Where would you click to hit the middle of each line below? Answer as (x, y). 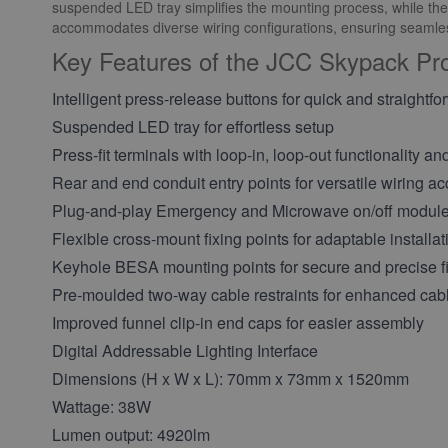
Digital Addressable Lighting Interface (185, 350)
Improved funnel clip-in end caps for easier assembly (238, 322)
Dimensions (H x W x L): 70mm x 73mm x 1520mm (230, 378)
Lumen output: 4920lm (131, 434)
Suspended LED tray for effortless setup (193, 126)
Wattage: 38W (101, 406)
